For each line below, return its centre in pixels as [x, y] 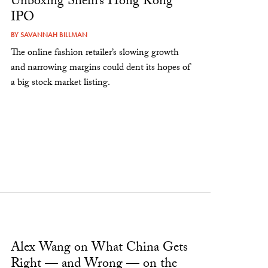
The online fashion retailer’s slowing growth [95, 53]
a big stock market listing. [61, 83]
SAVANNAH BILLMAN [54, 34]
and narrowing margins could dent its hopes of [101, 68]
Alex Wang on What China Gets [100, 249]
